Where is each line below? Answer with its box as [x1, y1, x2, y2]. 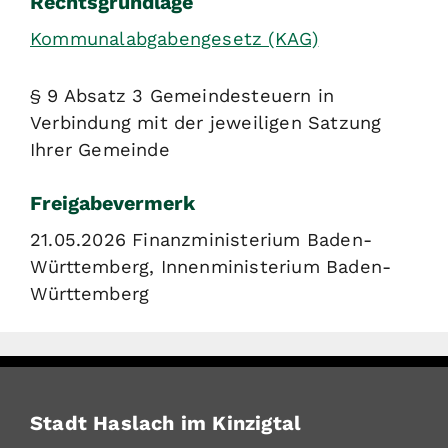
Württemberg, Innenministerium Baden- [30, 255, 392, 277]
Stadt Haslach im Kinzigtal [30, 411, 302, 436]
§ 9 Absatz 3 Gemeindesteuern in [30, 84, 335, 106]
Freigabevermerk [30, 191, 195, 215]
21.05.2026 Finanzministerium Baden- [30, 228, 373, 250]
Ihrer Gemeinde [30, 138, 170, 160]
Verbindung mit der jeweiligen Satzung [30, 111, 382, 133]
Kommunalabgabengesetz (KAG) [30, 27, 319, 49]
